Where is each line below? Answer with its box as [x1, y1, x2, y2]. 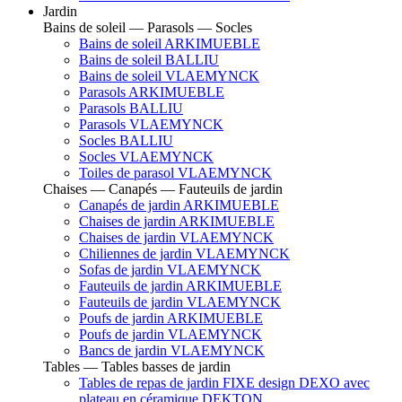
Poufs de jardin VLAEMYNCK [79, 326, 262, 342]
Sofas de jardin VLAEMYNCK [79, 261, 261, 277]
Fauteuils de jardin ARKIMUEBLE [79, 277, 282, 293]
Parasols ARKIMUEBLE [79, 83, 224, 100]
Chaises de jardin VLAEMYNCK [79, 229, 274, 245]
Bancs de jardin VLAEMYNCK [79, 342, 265, 358]
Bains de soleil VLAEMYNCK [79, 67, 259, 83]
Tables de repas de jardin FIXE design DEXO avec [79, 374, 370, 390]
